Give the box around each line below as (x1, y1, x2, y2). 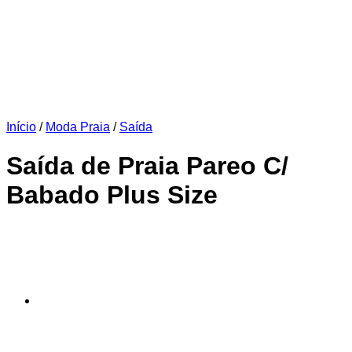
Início (6, 120, 36, 134)
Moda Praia (46, 120, 110, 134)
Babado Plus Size (6, 180, 218, 209)
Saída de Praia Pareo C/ (6, 151, 288, 180)
